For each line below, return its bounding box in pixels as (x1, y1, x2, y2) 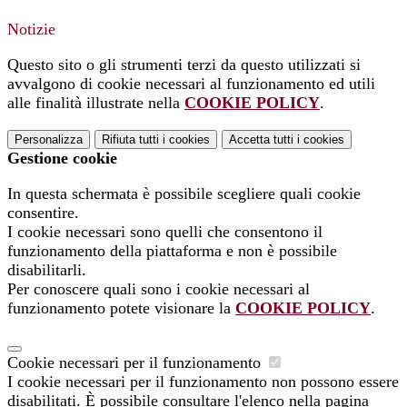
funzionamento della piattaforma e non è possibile (7, 241, 337, 260)
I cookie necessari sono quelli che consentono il (7, 222, 323, 241)
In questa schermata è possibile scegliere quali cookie (7, 184, 361, 203)
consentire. (7, 203, 79, 222)
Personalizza (15, 132, 83, 146)
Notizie (7, 19, 55, 38)
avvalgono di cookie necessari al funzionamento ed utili (7, 74, 375, 93)
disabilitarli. (7, 260, 86, 279)
